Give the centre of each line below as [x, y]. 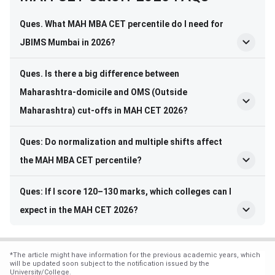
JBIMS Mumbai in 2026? [68, 43]
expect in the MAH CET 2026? [79, 210]
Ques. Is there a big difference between [99, 74]
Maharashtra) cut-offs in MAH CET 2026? [104, 111]
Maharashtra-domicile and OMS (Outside [103, 92]
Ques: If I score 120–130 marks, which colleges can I [126, 192]
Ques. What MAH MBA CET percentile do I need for [122, 24]
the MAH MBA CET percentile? [81, 161]
